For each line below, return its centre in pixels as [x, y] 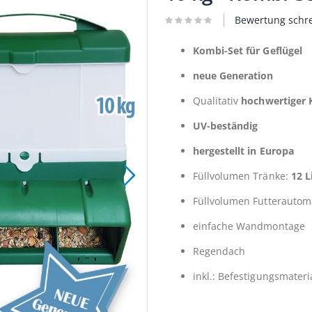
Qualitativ [217, 101]
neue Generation [234, 76]
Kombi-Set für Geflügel [248, 51]
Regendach [219, 251]
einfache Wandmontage [249, 226]
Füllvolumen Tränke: [242, 176]
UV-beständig [225, 126]
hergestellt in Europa [243, 151]
